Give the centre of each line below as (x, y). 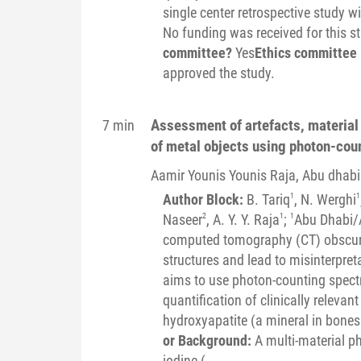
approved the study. (218, 73)
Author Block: (204, 199)
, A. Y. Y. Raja (243, 219)
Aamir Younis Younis (210, 175)
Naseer (182, 219)
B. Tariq (268, 199)
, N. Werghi (325, 199)
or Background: (208, 340)
